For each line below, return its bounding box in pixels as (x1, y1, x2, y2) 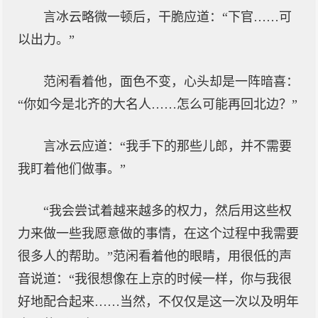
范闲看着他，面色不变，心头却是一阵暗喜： (43, 75, 299, 89)
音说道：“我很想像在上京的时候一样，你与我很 (18, 272, 292, 286)
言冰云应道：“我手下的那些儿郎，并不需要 (43, 139, 292, 153)
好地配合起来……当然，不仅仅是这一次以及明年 (18, 295, 299, 309)
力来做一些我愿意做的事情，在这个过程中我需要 (18, 226, 299, 241)
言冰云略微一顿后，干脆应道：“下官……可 (43, 10, 292, 24)
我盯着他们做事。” (18, 162, 126, 176)
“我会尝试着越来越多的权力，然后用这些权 (43, 204, 292, 218)
